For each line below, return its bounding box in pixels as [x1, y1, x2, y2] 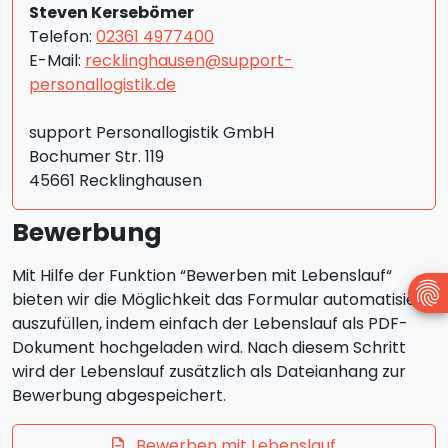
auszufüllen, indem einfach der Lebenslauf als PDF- [12, 312, 408, 335]
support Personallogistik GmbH [29, 121, 274, 144]
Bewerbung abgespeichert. [12, 384, 226, 407]
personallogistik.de [29, 73, 176, 96]
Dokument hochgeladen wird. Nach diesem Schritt [12, 336, 406, 359]
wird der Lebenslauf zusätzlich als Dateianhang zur [12, 360, 406, 383]
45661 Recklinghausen [29, 169, 202, 192]
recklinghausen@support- [85, 49, 293, 72]
